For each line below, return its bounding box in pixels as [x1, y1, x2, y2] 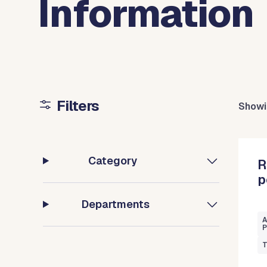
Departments [82, 197, 150, 212]
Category [88, 154, 138, 168]
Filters [57, 96, 99, 115]
